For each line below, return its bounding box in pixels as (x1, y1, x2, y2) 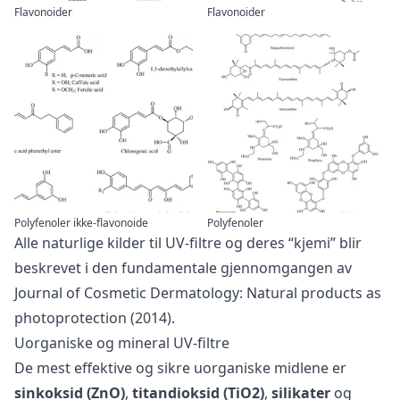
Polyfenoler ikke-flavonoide (14, 215, 148, 231)
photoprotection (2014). (14, 308, 175, 329)
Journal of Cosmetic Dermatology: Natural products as (14, 283, 381, 304)
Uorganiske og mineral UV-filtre (14, 333, 229, 354)
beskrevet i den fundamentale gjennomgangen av (14, 258, 352, 279)
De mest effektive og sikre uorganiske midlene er (14, 358, 346, 379)
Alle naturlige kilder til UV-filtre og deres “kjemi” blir (14, 233, 362, 254)
